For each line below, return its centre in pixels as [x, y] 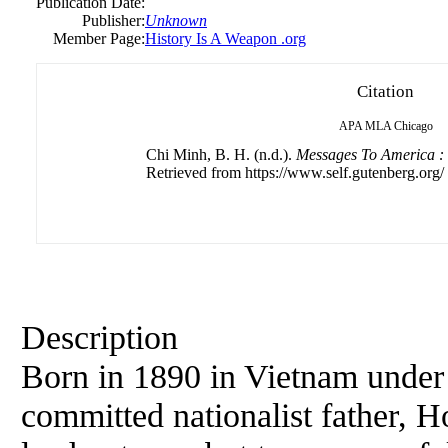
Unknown [176, 20]
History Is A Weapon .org [225, 38]
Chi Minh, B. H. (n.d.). [220, 154]
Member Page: [99, 38]
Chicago [413, 126]
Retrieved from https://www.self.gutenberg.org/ [294, 172]
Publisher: [113, 20]
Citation [385, 91]
